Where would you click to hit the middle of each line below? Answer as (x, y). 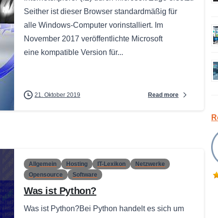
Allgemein (43, 164)
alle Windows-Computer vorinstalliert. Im (93, 25)
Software (85, 175)
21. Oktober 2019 (57, 95)
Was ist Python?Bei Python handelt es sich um (104, 209)
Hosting (77, 164)
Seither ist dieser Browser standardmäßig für (100, 11)
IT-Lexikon (111, 164)
